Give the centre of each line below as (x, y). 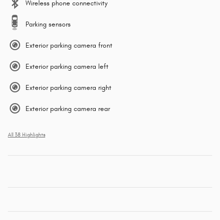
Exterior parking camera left (67, 66)
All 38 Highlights (27, 135)
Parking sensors (48, 24)
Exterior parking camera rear (68, 109)
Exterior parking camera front (69, 45)
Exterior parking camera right (69, 87)
